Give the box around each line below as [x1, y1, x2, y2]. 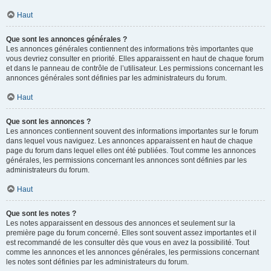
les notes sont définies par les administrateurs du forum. [6, 258, 189, 266]
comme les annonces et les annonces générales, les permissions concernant [6, 248, 259, 256]
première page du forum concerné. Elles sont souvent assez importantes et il [6, 229, 256, 237]
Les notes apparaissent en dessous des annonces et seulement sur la [6, 219, 235, 227]
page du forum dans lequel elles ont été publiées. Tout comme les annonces [6, 146, 256, 155]
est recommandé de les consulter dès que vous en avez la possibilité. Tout [6, 238, 249, 247]
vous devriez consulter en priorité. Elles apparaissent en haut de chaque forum [6, 54, 264, 63]
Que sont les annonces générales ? [6, 35, 127, 44]
